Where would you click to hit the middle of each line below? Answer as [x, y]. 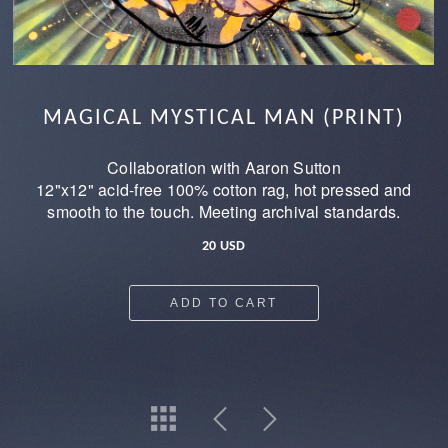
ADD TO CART [224, 302]
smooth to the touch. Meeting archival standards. [224, 211]
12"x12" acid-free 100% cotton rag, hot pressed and [224, 189]
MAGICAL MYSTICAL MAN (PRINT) [223, 118]
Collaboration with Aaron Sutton [224, 167]
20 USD [224, 246]
